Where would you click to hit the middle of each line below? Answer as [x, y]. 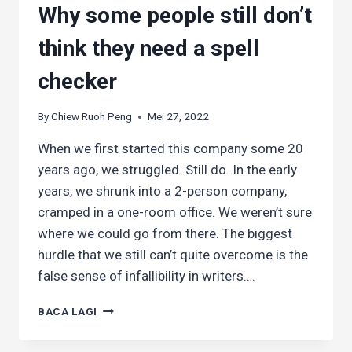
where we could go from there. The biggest [165, 234]
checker [77, 81]
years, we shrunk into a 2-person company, [162, 191]
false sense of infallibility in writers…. [147, 276]
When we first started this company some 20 [170, 149]
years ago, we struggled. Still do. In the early [167, 170]
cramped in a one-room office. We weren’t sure [175, 213]
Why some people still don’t [175, 15]
